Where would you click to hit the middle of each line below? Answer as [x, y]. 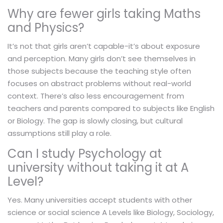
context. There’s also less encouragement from [96, 96]
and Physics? [46, 28]
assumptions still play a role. [59, 133]
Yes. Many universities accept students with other [100, 200]
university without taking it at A [98, 168]
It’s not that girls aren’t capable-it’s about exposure [104, 46]
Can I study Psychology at [85, 154]
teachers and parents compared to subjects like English [111, 109]
